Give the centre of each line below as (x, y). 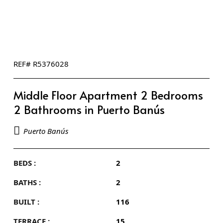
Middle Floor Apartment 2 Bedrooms (108, 95)
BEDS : (25, 163)
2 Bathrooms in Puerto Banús (89, 110)
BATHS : (27, 182)
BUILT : (26, 202)
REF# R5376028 (41, 64)
